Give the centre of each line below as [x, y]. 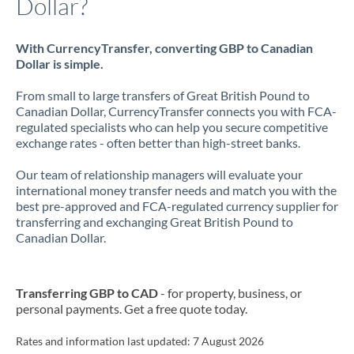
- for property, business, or [230, 293]
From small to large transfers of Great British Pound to [163, 95]
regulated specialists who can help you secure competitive [172, 127]
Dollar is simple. [60, 64]
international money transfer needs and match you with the [176, 190]
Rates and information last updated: [104, 341]
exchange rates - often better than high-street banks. [158, 143]
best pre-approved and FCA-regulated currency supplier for [177, 206]
